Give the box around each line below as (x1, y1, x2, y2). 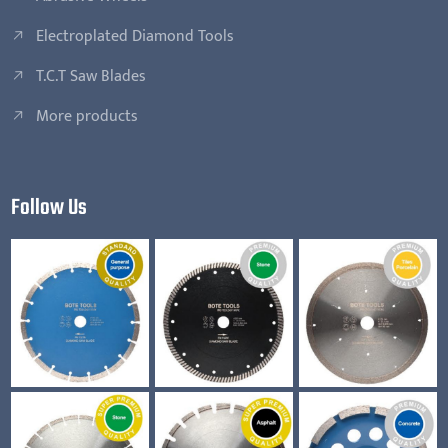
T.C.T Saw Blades (36, 62, 147, 90)
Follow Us (11, 190, 88, 225)
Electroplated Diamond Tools (36, 22, 235, 50)
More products (36, 102, 139, 130)
